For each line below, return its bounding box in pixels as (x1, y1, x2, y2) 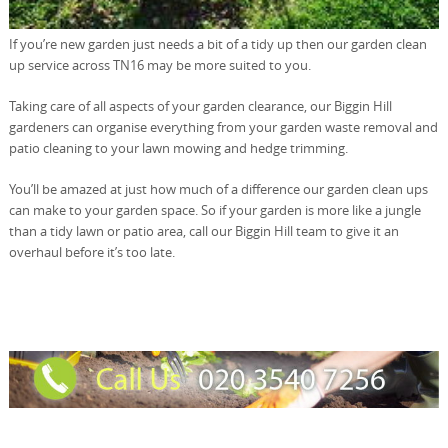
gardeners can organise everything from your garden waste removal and (8, 117, 438, 136)
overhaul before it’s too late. (8, 242, 175, 261)
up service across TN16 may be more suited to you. (8, 55, 311, 74)
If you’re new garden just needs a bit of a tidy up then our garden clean (8, 34, 427, 53)
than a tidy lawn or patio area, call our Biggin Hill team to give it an (8, 221, 399, 240)
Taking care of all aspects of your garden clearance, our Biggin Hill (8, 96, 392, 115)
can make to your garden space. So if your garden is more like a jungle (8, 200, 421, 219)
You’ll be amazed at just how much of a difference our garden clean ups (8, 179, 428, 198)
